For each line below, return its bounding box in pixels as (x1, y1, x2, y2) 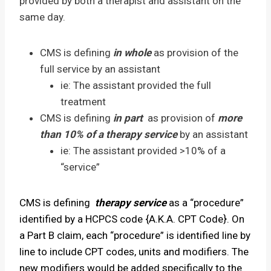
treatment (60, 96, 106, 108)
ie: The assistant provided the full (60, 79, 211, 91)
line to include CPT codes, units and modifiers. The (19, 246, 249, 258)
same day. (19, 11, 65, 23)
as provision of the (154, 47, 238, 59)
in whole (113, 47, 154, 59)
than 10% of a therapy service (40, 128, 177, 140)
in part (113, 112, 143, 124)
